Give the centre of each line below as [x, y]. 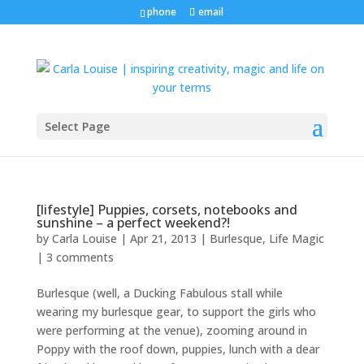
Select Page [77, 126]
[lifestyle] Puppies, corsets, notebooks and [167, 210]
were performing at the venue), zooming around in [171, 330]
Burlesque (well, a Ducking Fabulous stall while [159, 293]
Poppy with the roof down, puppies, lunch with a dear [178, 349]
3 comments [80, 257]
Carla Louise [84, 238]
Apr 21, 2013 [163, 238]
